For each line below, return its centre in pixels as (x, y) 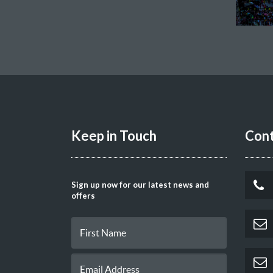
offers (83, 195)
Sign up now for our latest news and (140, 184)
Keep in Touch (114, 135)
